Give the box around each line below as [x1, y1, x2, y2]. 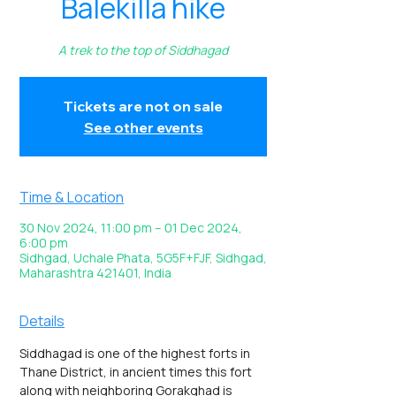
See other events [83, 118, 203, 136]
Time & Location [19, 187, 124, 207]
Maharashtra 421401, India [19, 264, 171, 281]
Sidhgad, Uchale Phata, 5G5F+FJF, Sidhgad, [19, 249, 267, 266]
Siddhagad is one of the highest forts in [19, 345, 253, 362]
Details [19, 311, 65, 331]
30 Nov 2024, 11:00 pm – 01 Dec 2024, [19, 219, 242, 236]
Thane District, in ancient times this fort [19, 363, 255, 380]
